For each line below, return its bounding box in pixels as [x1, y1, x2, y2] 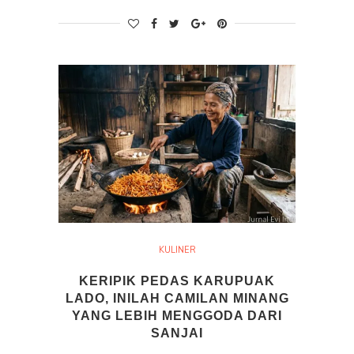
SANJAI [151, 326, 203, 341]
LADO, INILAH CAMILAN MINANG [65, 292, 289, 306]
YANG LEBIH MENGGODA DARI [72, 309, 282, 323]
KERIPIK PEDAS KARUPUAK [79, 274, 275, 288]
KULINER [158, 244, 196, 257]
